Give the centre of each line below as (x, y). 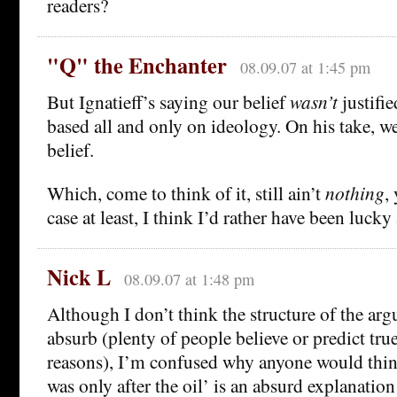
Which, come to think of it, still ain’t (186, 192)
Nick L (79, 276)
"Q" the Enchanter (137, 65)
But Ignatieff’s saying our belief (168, 101)
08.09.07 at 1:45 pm (305, 67)
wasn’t (314, 101)
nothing (355, 192)
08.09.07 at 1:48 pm (189, 279)
